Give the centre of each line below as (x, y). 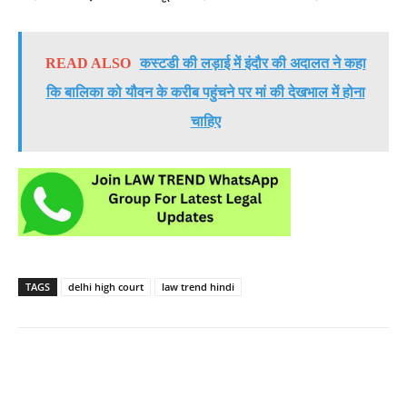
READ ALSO (88, 63)
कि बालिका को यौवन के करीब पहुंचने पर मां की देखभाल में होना (205, 92)
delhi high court (106, 286)
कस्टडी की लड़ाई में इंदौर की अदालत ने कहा (253, 63)
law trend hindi (198, 286)
